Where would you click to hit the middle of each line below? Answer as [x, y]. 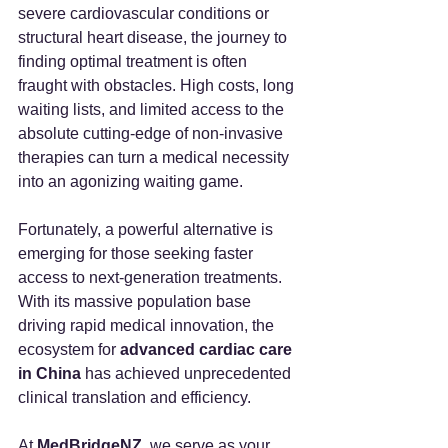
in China [49, 373]
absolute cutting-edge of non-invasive [152, 133]
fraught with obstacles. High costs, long [158, 85]
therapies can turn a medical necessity [155, 157]
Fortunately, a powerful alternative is [147, 229]
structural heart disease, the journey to [154, 37]
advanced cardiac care [208, 349]
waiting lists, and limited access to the [153, 109]
